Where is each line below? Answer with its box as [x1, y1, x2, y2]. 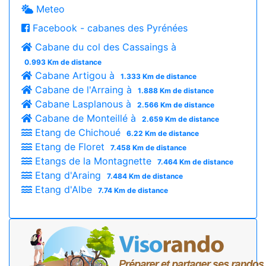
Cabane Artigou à [32, 69, 118, 81]
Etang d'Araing [32, 169, 104, 181]
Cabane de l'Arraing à [32, 83, 135, 96]
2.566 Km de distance [137, 100, 214, 109]
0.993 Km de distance [24, 57, 102, 66]
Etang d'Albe [32, 183, 95, 195]
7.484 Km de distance [106, 171, 183, 180]
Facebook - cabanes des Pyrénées [30, 21, 188, 34]
